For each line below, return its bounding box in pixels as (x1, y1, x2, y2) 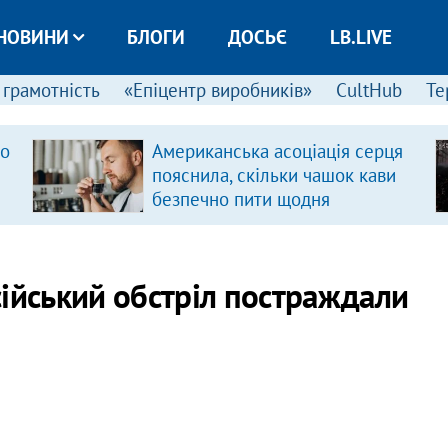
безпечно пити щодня (151, 187, 330, 211)
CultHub (335, 78, 402, 102)
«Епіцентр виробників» (123, 78, 312, 102)
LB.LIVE (329, 25, 392, 49)
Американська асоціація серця (151, 139, 403, 163)
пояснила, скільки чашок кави (151, 163, 396, 187)
